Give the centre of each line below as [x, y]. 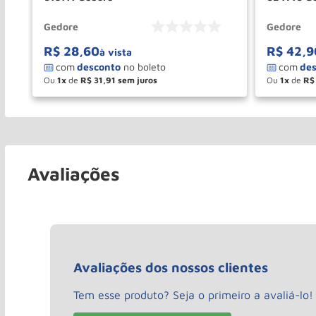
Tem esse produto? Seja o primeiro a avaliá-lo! [193, 294]
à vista [116, 51]
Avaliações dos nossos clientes [171, 268]
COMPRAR [189, 96]
